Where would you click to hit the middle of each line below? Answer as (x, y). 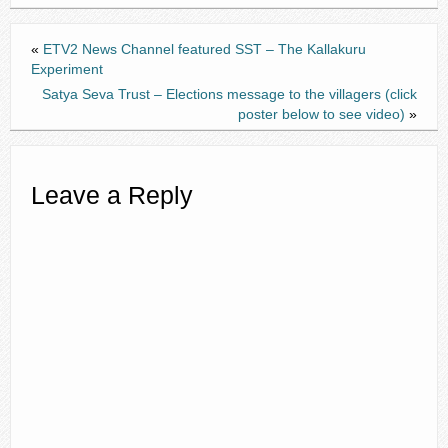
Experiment (67, 68)
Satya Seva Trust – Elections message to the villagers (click (229, 93)
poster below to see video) (321, 113)
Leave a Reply (112, 195)
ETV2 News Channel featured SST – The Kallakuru (204, 48)
